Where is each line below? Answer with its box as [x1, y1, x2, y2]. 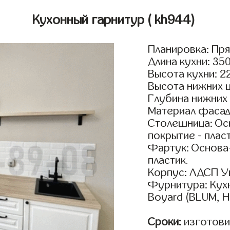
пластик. [148, 155, 189, 166]
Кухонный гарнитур [32, 13, 147, 27]
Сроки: [148, 216, 182, 228]
